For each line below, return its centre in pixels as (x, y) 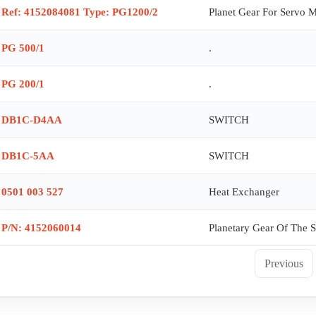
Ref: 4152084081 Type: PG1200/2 (80, 12)
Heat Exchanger (244, 192)
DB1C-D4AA (32, 120)
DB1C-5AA (28, 156)
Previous (284, 264)
